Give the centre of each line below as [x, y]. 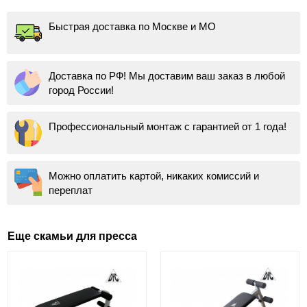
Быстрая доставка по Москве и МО [132, 26]
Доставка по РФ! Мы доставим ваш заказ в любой [167, 75]
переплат [71, 190]
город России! [81, 90]
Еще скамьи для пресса [73, 236]
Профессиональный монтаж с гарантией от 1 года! [168, 126]
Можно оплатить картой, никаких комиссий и [154, 175]
